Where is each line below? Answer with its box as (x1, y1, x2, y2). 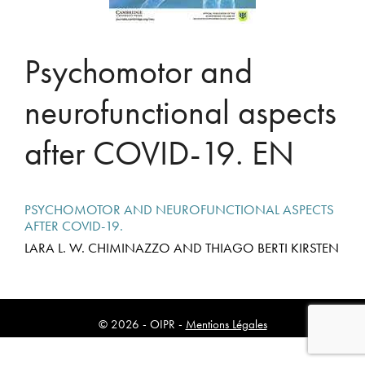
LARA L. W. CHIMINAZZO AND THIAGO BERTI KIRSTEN (24, 238, 339, 257)
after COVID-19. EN (24, 130, 294, 175)
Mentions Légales (185, 315, 267, 332)
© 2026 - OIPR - (98, 315, 186, 332)
